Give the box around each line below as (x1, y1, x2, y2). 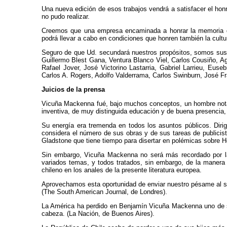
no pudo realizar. (42, 13, 90, 20)
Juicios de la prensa (42, 86, 105, 93)
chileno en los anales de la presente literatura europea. (42, 166, 202, 174)
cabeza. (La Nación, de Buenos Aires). (42, 210, 155, 217)
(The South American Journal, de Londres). (42, 188, 167, 196)
